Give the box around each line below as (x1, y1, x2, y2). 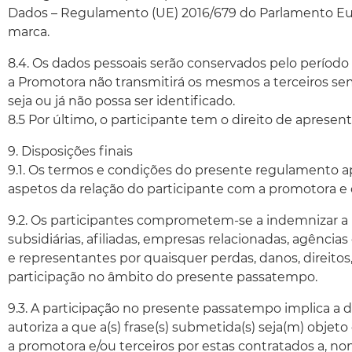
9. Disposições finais (8, 144, 133, 159)
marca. (8, 24, 49, 39)
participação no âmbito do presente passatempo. (8, 269, 317, 284)
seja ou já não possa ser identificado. (8, 93, 235, 108)
